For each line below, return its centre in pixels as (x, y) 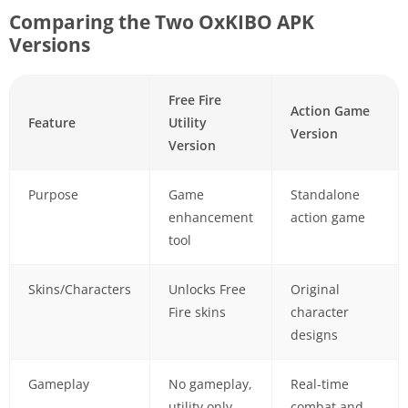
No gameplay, (210, 383)
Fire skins (197, 311)
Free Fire (195, 99)
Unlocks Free (207, 289)
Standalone (325, 194)
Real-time (319, 383)
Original (315, 289)
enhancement (210, 217)
